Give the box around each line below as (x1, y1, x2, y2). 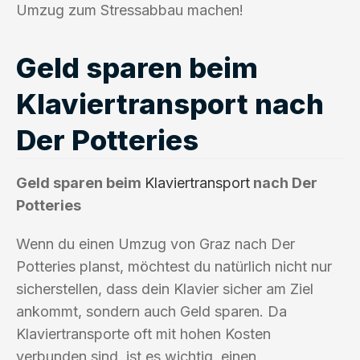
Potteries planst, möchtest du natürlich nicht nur (16, 257, 332, 275)
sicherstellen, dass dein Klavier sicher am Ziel (16, 280, 313, 297)
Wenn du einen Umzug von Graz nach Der (16, 235, 295, 252)
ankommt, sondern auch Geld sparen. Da (16, 302, 287, 320)
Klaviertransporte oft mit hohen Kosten (16, 325, 271, 342)
